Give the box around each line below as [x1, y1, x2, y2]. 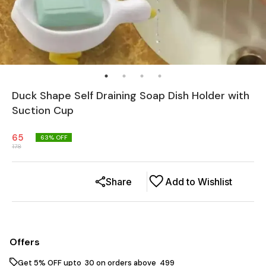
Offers [9, 235, 40, 248]
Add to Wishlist [165, 175, 232, 188]
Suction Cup [12, 103, 74, 118]
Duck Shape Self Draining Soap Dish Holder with [12, 88, 249, 103]
